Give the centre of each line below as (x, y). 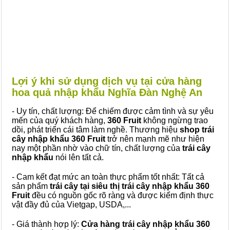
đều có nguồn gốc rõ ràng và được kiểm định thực (122, 195)
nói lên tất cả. (80, 157)
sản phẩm (30, 186)
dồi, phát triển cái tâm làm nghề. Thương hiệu (96, 130)
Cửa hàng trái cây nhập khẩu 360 (146, 224)
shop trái (197, 130)
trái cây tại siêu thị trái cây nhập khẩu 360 (129, 186)
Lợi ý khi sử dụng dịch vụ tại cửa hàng (107, 81)
